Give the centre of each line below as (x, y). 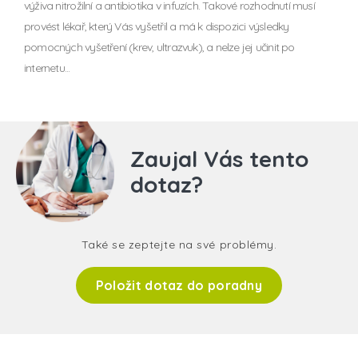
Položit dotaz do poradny (179, 285)
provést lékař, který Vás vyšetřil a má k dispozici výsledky (157, 26)
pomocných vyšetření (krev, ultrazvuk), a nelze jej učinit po (159, 47)
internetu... (47, 68)
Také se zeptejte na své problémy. (179, 244)
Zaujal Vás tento (219, 158)
